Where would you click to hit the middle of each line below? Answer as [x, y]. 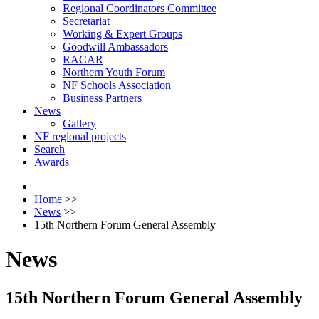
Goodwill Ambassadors [115, 47]
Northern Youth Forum [114, 72]
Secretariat [86, 21]
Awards [52, 162]
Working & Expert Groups [122, 34]
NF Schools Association [117, 85]
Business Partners [102, 98]
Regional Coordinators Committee [140, 8]
